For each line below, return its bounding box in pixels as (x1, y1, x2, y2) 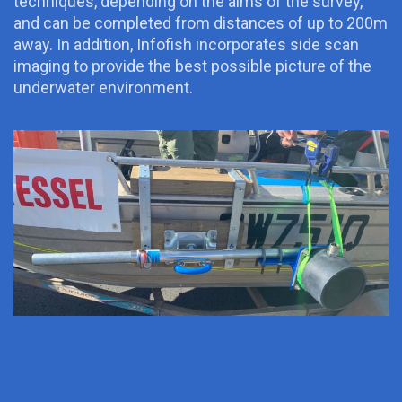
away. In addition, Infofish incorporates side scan (13, 35, 359, 54)
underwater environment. (13, 78, 193, 97)
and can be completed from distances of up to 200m (13, 13, 388, 32)
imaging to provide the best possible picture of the (13, 57, 371, 75)
